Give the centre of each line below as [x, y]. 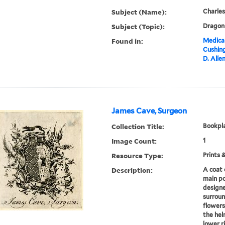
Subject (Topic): [138, 27]
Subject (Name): [139, 12]
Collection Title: [138, 127]
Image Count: [134, 141]
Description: [132, 170]
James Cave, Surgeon [149, 111]
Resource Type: [138, 156]
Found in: [128, 41]
